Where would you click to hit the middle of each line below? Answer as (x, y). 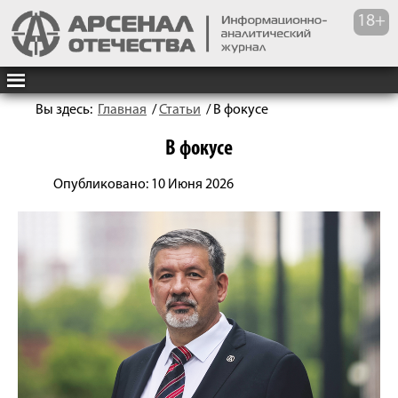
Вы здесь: (67, 110)
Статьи (180, 110)
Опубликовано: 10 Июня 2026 (143, 185)
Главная (122, 110)
